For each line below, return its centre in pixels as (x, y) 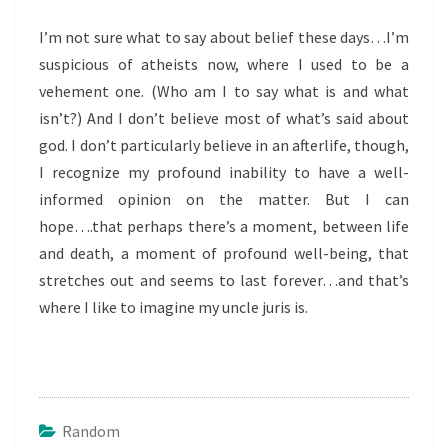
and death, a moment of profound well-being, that (224, 253)
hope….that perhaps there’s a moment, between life (224, 226)
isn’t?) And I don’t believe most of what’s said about (224, 118)
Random (91, 431)
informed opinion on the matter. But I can (224, 199)
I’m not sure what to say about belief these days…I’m (224, 37)
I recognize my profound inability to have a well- (224, 172)
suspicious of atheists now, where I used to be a (224, 64)
